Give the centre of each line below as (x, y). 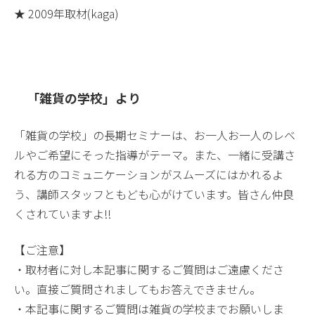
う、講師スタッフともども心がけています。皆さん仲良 (154, 194)
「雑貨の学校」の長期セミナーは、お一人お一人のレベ (155, 135)
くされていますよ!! (63, 214)
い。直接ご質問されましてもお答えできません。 (137, 289)
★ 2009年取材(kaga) (66, 13)
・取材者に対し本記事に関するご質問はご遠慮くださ (149, 269)
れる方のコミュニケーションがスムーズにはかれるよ (149, 175)
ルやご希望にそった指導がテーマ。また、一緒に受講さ (155, 155)
